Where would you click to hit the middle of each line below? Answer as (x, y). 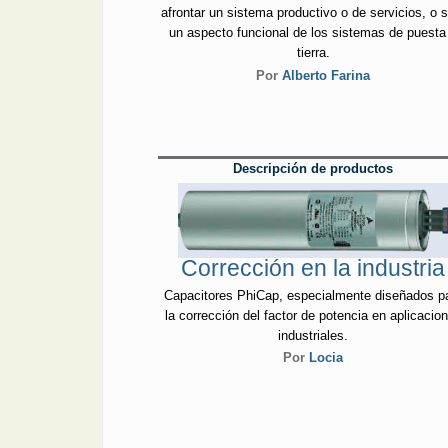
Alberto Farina (326, 75)
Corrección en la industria (313, 268)
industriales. (313, 335)
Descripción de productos (313, 168)
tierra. (313, 53)
